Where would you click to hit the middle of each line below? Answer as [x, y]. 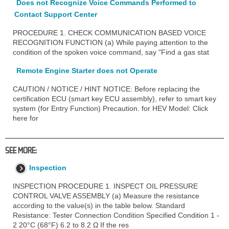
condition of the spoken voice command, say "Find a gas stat [111, 52]
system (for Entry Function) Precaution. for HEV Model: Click [110, 108]
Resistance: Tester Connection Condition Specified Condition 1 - [116, 215]
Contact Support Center [56, 14]
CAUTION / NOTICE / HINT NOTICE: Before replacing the [106, 89]
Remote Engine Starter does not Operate [87, 70]
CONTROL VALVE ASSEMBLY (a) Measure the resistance [106, 196]
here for [26, 118]
